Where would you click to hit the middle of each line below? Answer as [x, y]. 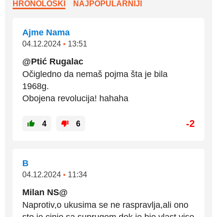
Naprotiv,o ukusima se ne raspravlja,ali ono [105, 205]
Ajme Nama [46, 33]
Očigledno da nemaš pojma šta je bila [95, 74]
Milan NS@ [45, 193]
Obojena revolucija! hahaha [75, 99]
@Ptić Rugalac [53, 62]
